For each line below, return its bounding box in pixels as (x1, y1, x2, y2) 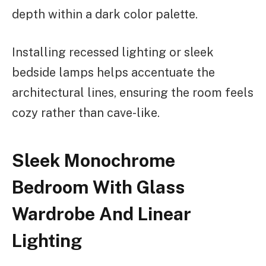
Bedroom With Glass (12, 176, 185, 198)
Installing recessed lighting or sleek (12, 45, 214, 60)
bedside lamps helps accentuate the (12, 65, 215, 80)
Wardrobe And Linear (12, 202, 191, 224)
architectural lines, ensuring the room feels (12, 85, 254, 100)
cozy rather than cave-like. (12, 106, 160, 121)
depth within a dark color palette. (12, 7, 198, 21)
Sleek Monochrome (12, 149, 175, 171)
